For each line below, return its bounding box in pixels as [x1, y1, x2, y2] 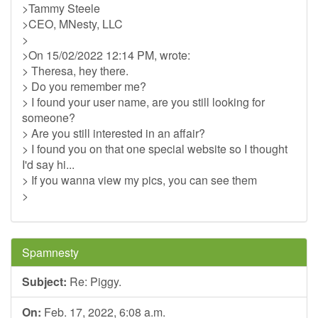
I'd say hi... [22, 156, 75, 172]
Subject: [22, 273, 67, 290]
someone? [22, 109, 75, 126]
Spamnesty [22, 244, 79, 261]
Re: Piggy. [67, 273, 121, 290]
